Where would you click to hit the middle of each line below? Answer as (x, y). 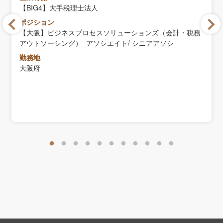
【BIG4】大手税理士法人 (59, 7)
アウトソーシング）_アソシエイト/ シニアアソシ (97, 43)
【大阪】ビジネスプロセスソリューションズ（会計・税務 (110, 32)
